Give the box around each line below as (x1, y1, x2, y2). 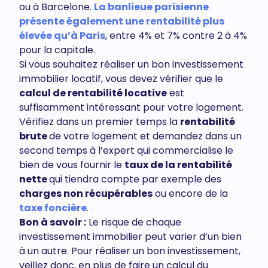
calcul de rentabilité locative (19, 86, 167, 100)
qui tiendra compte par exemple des (49, 172, 221, 186)
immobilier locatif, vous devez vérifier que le (19, 72, 223, 86)
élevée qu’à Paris (19, 29, 105, 42)
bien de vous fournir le (19, 158, 124, 172)
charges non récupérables (19, 187, 153, 200)
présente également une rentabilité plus (19, 14, 224, 28)
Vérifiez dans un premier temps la (19, 115, 180, 129)
